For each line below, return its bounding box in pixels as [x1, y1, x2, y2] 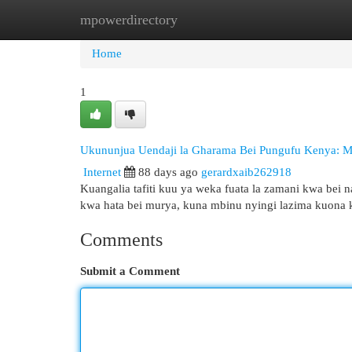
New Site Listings [157, 13, 243, 26]
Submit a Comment [80, 265, 180, 277]
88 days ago [138, 166, 198, 178]
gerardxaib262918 [201, 166, 291, 178]
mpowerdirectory [80, 12, 178, 27]
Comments [80, 229, 163, 250]
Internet [83, 166, 121, 178]
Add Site [266, 13, 309, 26]
